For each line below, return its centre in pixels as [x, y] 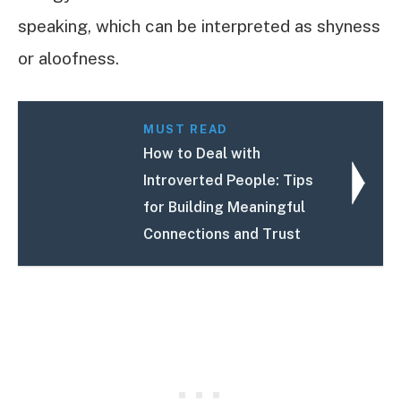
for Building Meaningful [225, 207]
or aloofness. [68, 59]
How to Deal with [202, 153]
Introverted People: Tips [229, 180]
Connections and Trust [222, 234]
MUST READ [185, 129]
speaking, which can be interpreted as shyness [199, 26]
